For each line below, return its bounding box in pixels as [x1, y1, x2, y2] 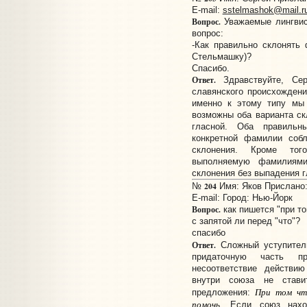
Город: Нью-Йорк [222, 193, 293, 204]
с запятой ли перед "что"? [191, 216, 300, 227]
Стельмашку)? [191, 51, 251, 62]
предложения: [191, 287, 256, 298]
